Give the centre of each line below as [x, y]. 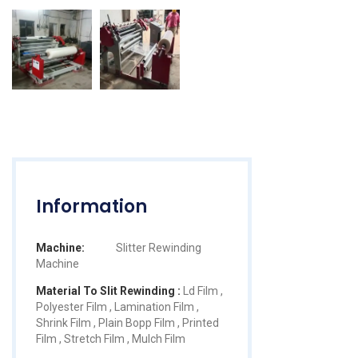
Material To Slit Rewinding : [108, 290]
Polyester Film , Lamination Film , [117, 306]
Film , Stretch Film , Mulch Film [111, 338]
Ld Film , [202, 290]
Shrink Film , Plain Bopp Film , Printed [127, 322]
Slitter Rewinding [159, 247]
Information [91, 207]
